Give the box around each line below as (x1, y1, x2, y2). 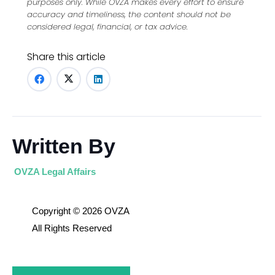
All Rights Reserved (32, 222, 112, 233)
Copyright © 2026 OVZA (32, 205, 130, 216)
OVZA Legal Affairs (14, 166, 96, 177)
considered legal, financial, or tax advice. (27, 20, 188, 33)
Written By (12, 134, 115, 158)
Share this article (27, 49, 106, 64)
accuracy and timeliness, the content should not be (27, 8, 231, 20)
